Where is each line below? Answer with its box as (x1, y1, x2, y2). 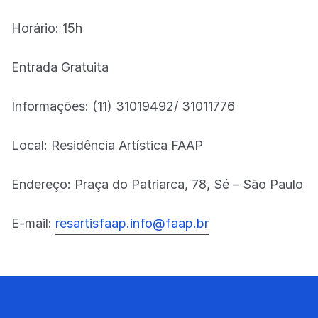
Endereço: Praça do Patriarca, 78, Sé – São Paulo (11, 176, 303, 192)
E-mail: (11, 215, 55, 231)
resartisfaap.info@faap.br (55, 215, 209, 231)
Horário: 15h (11, 20, 82, 35)
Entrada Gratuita (11, 59, 109, 75)
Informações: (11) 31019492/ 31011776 (11, 98, 235, 114)
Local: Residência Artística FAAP (11, 137, 203, 153)
